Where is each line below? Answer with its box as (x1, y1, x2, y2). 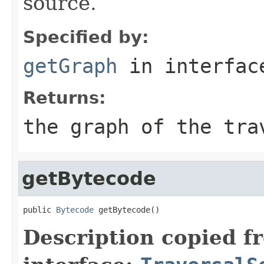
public (23, 204, 56, 214)
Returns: (23, 87, 106, 108)
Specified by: (23, 27, 149, 47)
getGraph (23, 54, 117, 78)
